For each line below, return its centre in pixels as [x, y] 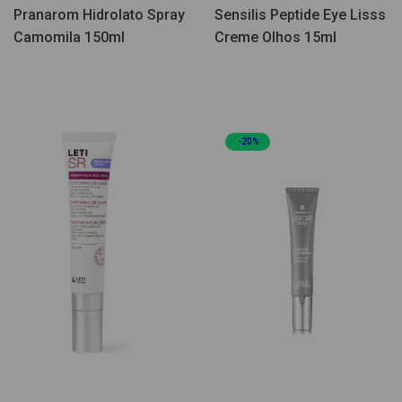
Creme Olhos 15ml [275, 38]
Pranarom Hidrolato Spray [99, 15]
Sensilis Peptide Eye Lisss [300, 15]
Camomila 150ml [69, 38]
